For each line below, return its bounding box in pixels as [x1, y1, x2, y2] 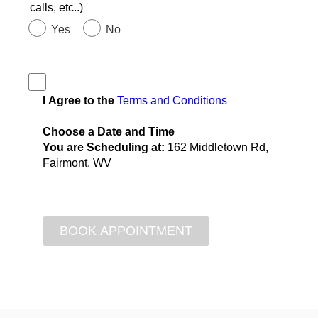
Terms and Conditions [117, 94, 227, 106]
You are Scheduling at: [43, 141, 168, 153]
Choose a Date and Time [43, 125, 175, 138]
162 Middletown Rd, [168, 141, 268, 153]
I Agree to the [43, 94, 117, 106]
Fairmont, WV [43, 156, 111, 169]
